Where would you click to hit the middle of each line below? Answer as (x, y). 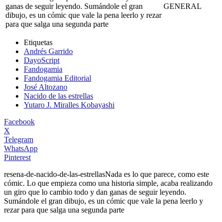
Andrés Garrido (48, 51)
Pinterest (17, 157)
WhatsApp (21, 148)
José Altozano (46, 87)
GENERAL (183, 6)
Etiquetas (38, 42)
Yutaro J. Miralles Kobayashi (69, 105)
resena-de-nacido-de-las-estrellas (55, 174)
